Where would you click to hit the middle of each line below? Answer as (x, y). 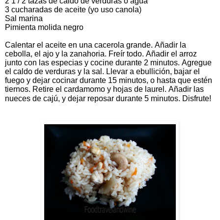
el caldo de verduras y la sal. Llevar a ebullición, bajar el (102, 71)
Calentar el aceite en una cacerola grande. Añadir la (96, 45)
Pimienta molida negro (45, 27)
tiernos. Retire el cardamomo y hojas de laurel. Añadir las (104, 89)
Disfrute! (197, 98)
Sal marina (25, 18)
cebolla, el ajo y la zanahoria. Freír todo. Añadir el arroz (101, 54)
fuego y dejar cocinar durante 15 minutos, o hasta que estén (109, 80)
